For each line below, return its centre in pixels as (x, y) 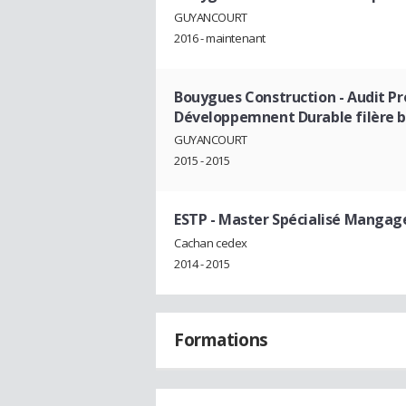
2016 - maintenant (220, 38)
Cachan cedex (211, 243)
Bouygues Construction (255, 97)
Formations (221, 340)
